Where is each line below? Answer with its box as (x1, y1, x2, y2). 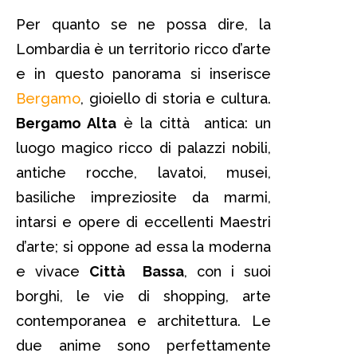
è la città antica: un (116, 114, 271, 131)
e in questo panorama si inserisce (16, 65, 271, 82)
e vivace (16, 262, 89, 280)
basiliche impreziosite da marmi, (16, 188, 271, 206)
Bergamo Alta (16, 114, 116, 131)
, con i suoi (184, 262, 271, 280)
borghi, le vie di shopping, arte (16, 287, 271, 304)
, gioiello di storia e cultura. (80, 89, 271, 107)
